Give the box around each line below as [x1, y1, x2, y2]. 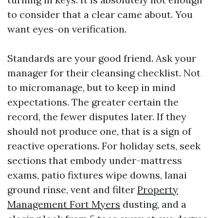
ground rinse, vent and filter [7, 183, 137, 196]
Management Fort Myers [7, 198, 120, 210]
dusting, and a [120, 198, 186, 210]
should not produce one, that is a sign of [7, 125, 191, 137]
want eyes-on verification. [7, 23, 127, 35]
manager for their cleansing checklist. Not [7, 67, 200, 79]
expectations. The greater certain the [7, 96, 179, 108]
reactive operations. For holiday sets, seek [7, 140, 200, 152]
